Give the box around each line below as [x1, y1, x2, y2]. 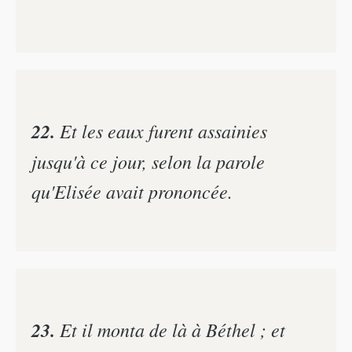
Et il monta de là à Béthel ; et [55, 316, 285, 342]
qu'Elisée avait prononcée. [31, 178, 233, 204]
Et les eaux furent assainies [55, 118, 267, 144]
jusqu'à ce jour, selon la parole [31, 148, 265, 174]
